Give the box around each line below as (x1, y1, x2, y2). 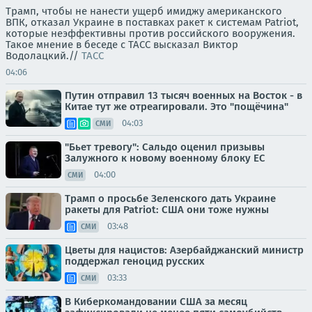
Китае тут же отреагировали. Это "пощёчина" (65, 100, 288, 113)
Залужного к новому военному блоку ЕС (65, 151, 265, 164)
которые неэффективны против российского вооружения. (6, 26, 295, 40)
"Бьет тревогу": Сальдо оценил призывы (65, 140, 265, 153)
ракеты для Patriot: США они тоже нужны (65, 203, 269, 216)
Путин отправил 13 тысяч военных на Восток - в (65, 88, 302, 102)
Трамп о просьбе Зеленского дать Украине (65, 192, 276, 205)
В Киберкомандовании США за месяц (65, 295, 247, 308)
